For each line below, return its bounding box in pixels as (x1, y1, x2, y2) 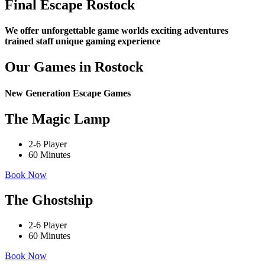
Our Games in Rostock (5, 59, 143, 75)
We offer (5, 25, 39, 36)
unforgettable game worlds (41, 25, 151, 36)
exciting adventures (151, 25, 228, 36)
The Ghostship (5, 192, 93, 208)
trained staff (5, 36, 56, 47)
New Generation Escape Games (5, 88, 131, 98)
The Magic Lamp (5, 111, 110, 127)
